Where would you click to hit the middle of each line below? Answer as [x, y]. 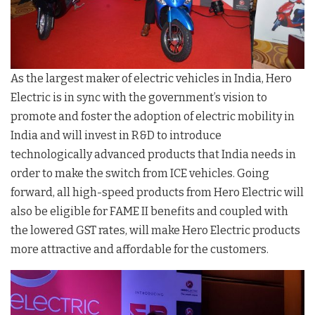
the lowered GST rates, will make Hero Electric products [155, 230]
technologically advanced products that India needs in [153, 154]
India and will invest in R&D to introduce [116, 135]
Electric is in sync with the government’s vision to [139, 97]
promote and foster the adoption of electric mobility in [153, 116]
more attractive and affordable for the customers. [140, 249]
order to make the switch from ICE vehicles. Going [140, 173]
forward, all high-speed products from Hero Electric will [157, 192]
